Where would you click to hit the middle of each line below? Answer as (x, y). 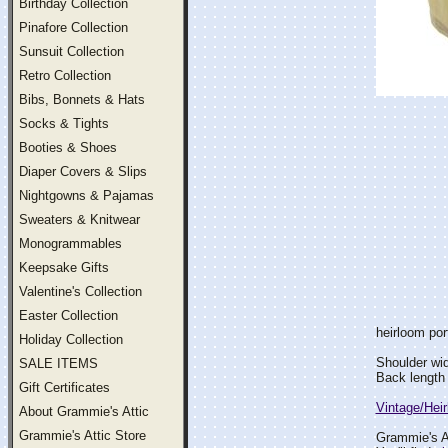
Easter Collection (68, 315)
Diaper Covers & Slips (83, 171)
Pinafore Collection (73, 27)
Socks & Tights (64, 123)
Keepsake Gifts (64, 267)
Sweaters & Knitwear (79, 219)
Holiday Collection (71, 339)
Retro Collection (65, 75)
